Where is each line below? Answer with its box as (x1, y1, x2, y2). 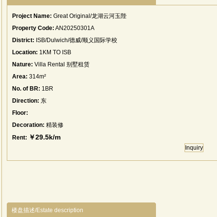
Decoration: (12, 122, 45, 128)
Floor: (12, 109, 28, 116)
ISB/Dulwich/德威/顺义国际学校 (34, 37, 117, 44)
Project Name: (12, 13, 52, 19)
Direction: (12, 97, 39, 104)
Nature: (12, 61, 33, 68)
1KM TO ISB (38, 49, 71, 56)
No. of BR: (12, 85, 40, 92)
